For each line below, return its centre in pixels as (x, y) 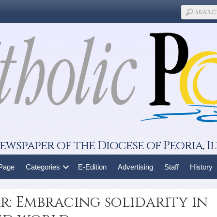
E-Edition (92, 167)
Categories (43, 167)
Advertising (135, 167)
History (201, 167)
